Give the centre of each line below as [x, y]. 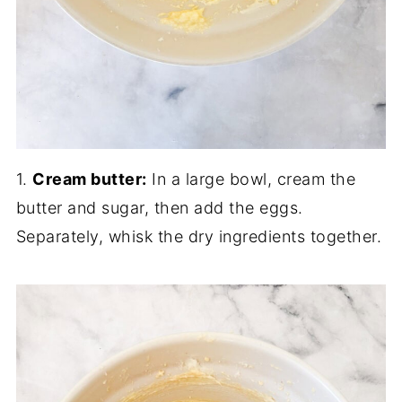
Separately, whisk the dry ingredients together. [199, 237]
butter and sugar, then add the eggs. [159, 208]
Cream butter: [90, 179]
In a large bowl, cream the [251, 179]
